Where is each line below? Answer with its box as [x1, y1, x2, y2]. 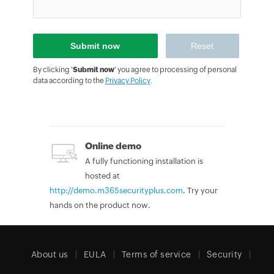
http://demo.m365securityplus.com [50, 186, 183, 196]
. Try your [183, 186, 218, 196]
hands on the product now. [50, 201, 151, 210]
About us [31, 250, 68, 260]
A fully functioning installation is [85, 157, 204, 166]
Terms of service [121, 250, 191, 260]
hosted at [85, 171, 120, 181]
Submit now [72, 65, 114, 75]
